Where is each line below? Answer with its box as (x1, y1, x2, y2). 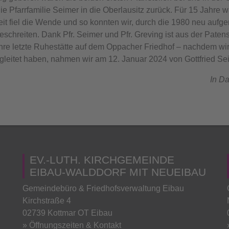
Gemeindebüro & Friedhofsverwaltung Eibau (22, 184, 184, 193)
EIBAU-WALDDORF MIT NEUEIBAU (30, 166, 206, 178)
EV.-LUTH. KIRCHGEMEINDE (30, 153, 174, 166)
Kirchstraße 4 (22, 196, 71, 205)
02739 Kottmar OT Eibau (22, 208, 112, 217)
